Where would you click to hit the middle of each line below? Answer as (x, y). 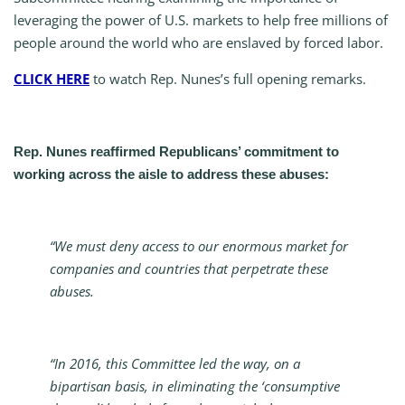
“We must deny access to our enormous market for (199, 246)
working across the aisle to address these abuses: (171, 174)
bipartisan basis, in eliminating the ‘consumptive (195, 386)
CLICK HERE (52, 79)
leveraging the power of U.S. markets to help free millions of (201, 20)
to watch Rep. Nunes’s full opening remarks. (228, 79)
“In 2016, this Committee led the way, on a (175, 364)
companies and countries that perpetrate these (189, 269)
